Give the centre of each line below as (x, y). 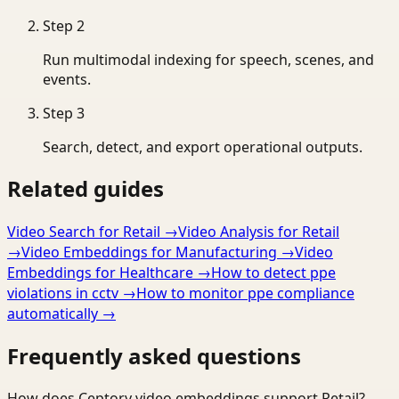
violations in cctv (63, 293)
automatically (53, 314)
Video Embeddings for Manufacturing (149, 252)
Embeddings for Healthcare (100, 273)
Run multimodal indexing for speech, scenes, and (208, 59)
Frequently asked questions (154, 356)
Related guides (85, 189)
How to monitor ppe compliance (245, 293)
